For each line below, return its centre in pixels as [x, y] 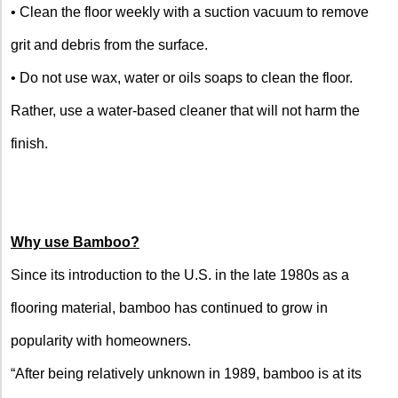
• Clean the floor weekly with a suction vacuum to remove [190, 12]
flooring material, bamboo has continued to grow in [169, 307]
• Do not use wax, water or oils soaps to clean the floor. [182, 77]
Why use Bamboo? [75, 242]
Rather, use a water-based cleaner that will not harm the [185, 110]
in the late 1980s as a [280, 275]
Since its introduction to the [97, 275]
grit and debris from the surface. [109, 44]
